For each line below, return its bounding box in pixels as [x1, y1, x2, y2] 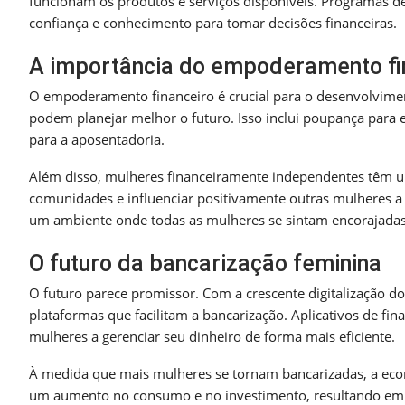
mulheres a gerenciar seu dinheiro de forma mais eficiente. [29, 326, 395, 345]
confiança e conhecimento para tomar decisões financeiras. [29, 13, 397, 32]
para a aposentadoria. [29, 129, 165, 148]
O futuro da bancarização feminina [29, 250, 381, 277]
